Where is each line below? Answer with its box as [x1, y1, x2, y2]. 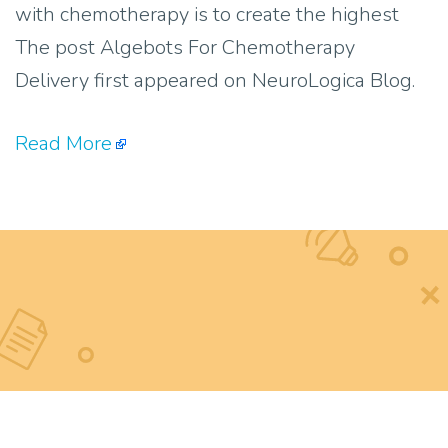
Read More [15, 130, 112, 158]
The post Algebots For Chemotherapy [15, 34, 355, 62]
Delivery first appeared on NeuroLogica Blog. [15, 67, 420, 95]
